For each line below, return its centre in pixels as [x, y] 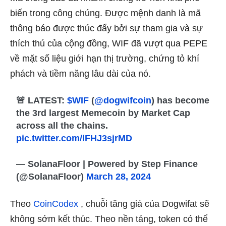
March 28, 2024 [119, 177]
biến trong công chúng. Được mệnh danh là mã [105, 13]
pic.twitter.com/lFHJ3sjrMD [74, 138]
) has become [181, 101]
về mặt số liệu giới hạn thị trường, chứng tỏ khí [105, 59]
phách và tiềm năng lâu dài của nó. [82, 74]
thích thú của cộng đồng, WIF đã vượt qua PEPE [109, 44]
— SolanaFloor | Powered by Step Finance [107, 164]
